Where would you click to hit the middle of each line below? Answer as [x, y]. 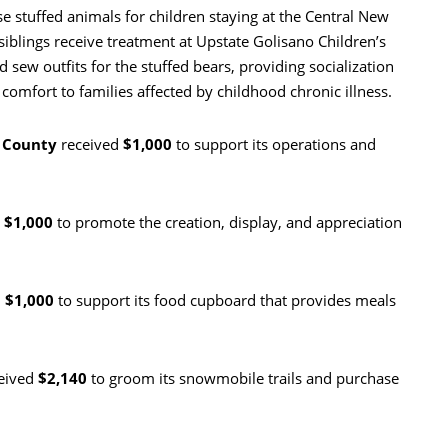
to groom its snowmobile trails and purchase [243, 378]
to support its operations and [274, 144]
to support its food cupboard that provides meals [225, 300]
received [92, 144]
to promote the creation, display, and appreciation [227, 222]
